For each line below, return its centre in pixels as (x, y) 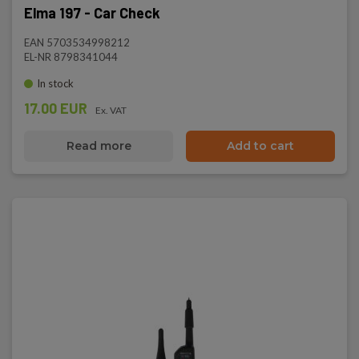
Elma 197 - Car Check (92, 13)
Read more (99, 146)
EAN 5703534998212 (77, 42)
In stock (55, 83)
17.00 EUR (56, 108)
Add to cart (260, 146)
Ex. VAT (111, 110)
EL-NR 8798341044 (71, 57)
